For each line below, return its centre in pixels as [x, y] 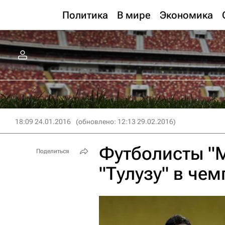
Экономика [186, 15]
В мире [134, 15]
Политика [85, 15]
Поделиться [53, 151]
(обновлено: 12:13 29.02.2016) [126, 122]
